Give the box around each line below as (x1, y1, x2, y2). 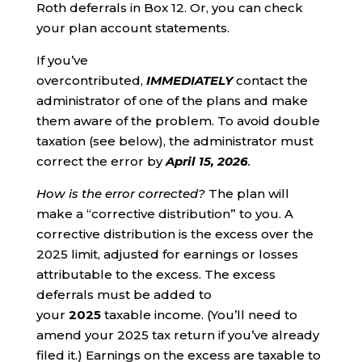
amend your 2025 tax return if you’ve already (36, 327, 319, 343)
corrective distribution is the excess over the (36, 226, 314, 242)
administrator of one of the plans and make (36, 93, 308, 109)
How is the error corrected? (36, 186, 208, 202)
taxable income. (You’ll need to (100, 307, 297, 323)
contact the (232, 73, 308, 89)
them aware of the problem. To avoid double (36, 113, 320, 129)
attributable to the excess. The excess (36, 267, 276, 283)
